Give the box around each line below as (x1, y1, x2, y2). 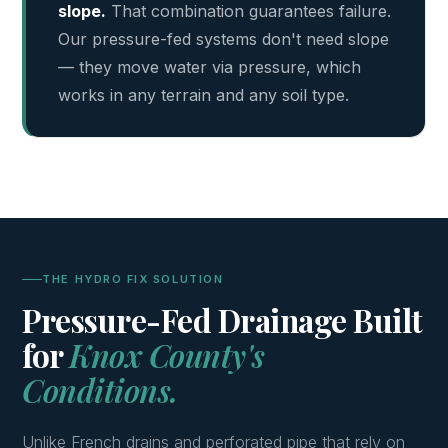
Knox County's (69, 334, 265, 376)
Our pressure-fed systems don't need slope (58, 29, 390, 49)
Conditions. (22, 369, 178, 411)
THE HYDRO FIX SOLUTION (42, 272, 224, 286)
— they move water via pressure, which (58, 57, 362, 77)
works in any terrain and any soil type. (58, 85, 350, 105)
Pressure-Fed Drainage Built (22, 299, 423, 341)
